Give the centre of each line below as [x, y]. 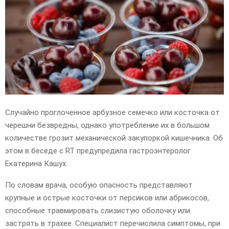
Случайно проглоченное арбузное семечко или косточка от [112, 112]
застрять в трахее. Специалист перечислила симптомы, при [113, 223]
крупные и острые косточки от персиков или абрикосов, [107, 198]
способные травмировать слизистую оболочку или [98, 210]
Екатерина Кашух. [36, 163]
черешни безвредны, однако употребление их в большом [107, 125]
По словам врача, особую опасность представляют [99, 185]
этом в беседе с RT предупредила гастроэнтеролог [98, 151]
